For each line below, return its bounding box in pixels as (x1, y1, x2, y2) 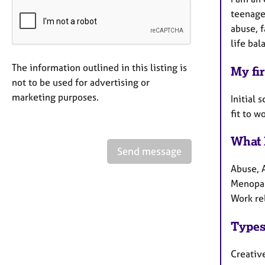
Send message (117, 144, 182, 157)
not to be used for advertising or (12, 76, 150, 88)
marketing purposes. (12, 91, 99, 103)
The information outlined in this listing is (12, 61, 187, 73)
